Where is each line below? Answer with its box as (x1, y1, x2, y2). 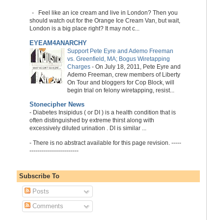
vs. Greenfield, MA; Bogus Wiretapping (67, 55, 170, 62)
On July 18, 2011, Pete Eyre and (95, 63, 181, 70)
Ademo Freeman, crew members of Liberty (67, 71, 180, 78)
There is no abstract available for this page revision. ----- (32, 139, 181, 146)
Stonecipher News (29, 101, 84, 109)
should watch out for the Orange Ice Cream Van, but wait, (29, 17, 180, 25)
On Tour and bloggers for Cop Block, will (67, 79, 174, 86)
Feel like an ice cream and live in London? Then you (35, 9, 178, 17)
